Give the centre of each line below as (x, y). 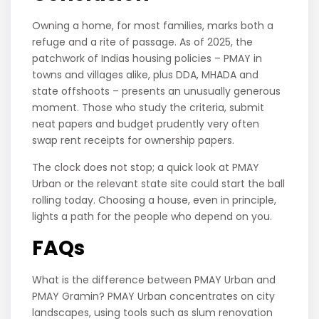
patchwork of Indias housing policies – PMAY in (147, 59)
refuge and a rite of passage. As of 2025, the (143, 42)
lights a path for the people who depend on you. (152, 217)
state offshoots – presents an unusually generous (157, 91)
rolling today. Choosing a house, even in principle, (155, 200)
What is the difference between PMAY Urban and (154, 280)
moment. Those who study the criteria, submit (148, 108)
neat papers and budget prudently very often (146, 124)
